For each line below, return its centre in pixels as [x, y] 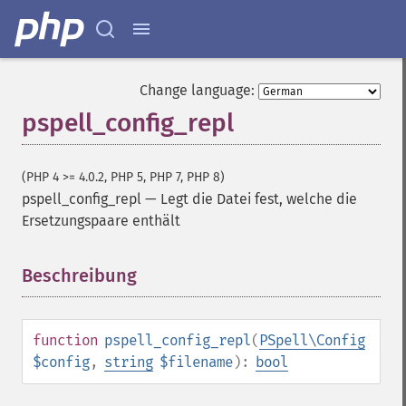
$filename [196, 362]
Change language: [197, 90]
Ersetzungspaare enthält [101, 221]
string [129, 362]
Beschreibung [79, 275]
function [65, 340]
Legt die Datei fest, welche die [259, 199]
